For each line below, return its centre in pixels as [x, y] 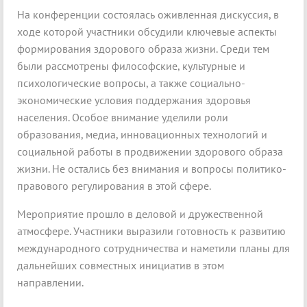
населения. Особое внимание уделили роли [123, 118]
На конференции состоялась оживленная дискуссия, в [148, 15]
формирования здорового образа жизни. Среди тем [143, 49]
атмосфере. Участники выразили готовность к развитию [151, 231]
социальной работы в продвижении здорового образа [150, 152]
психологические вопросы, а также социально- [131, 83]
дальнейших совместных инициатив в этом [121, 266]
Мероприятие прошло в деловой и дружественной [140, 214]
